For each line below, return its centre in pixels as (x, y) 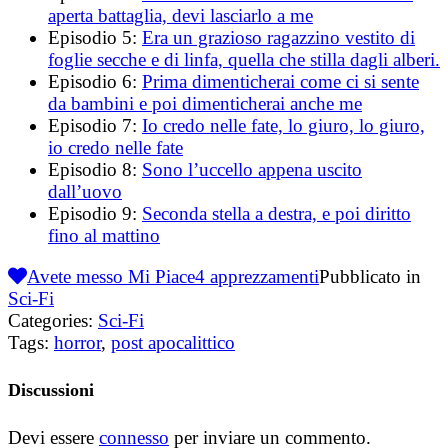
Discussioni (51, 389)
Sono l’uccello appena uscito (252, 169)
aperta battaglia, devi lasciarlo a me (180, 15)
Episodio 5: (95, 37)
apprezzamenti (262, 276)
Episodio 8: (95, 169)
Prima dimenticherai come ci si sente (280, 81)
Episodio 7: (95, 125)
